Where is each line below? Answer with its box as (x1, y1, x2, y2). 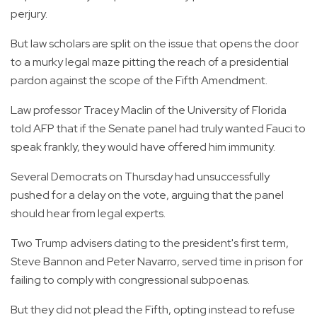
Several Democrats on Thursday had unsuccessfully (11, 169, 270, 185)
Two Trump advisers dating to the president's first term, (11, 236, 289, 251)
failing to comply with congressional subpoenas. (11, 272, 250, 288)
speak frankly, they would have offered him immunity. (11, 139, 275, 155)
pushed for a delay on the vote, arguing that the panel (11, 188, 284, 203)
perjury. (11, 6, 50, 22)
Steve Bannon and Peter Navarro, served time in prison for (11, 254, 303, 270)
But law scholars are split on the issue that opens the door (11, 36, 299, 52)
